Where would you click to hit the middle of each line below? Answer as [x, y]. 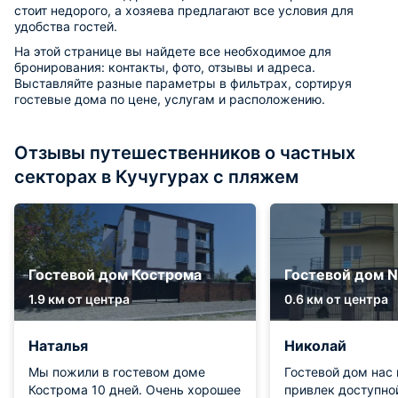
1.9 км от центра [79, 299]
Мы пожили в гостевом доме [117, 372]
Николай [315, 346]
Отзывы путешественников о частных [185, 153]
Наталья [58, 346]
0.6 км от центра [336, 299]
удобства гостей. [66, 26]
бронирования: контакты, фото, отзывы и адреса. [165, 67]
